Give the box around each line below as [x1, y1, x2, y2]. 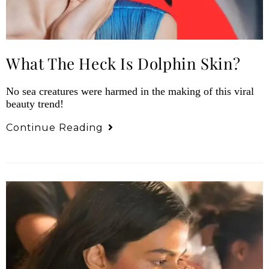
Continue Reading [6, 121, 103, 133]
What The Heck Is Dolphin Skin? [6, 52, 241, 74]
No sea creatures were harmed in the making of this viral [6, 85, 254, 97]
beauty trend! [6, 97, 64, 110]
